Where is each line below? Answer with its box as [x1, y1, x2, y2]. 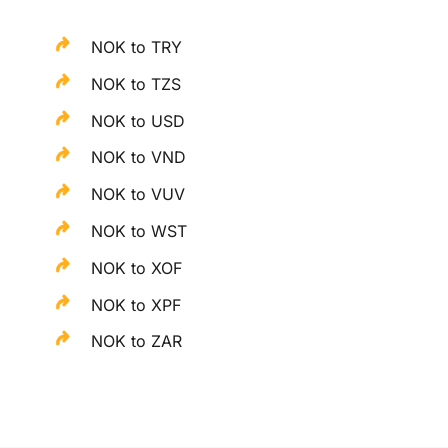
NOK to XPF [91, 294, 182, 315]
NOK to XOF [91, 257, 183, 278]
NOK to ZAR [91, 331, 183, 352]
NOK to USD [91, 110, 186, 131]
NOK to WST [91, 220, 188, 241]
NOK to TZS [91, 73, 182, 94]
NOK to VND [91, 147, 187, 168]
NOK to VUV [91, 184, 186, 205]
